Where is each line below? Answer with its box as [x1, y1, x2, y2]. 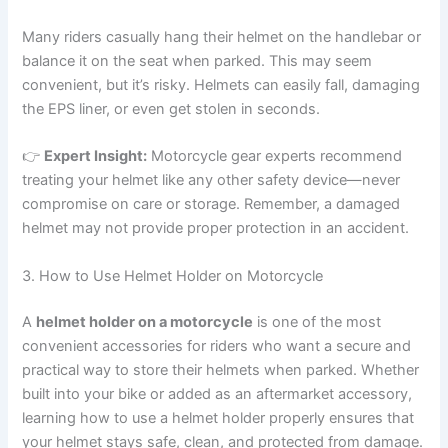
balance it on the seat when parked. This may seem [22, 52, 373, 71]
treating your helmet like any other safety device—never [22, 171, 401, 190]
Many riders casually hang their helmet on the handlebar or [22, 28, 422, 47]
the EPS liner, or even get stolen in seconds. [22, 100, 321, 119]
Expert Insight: [44, 147, 148, 166]
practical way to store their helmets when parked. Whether [22, 360, 420, 379]
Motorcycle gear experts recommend [147, 147, 403, 166]
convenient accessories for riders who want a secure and [22, 336, 412, 355]
